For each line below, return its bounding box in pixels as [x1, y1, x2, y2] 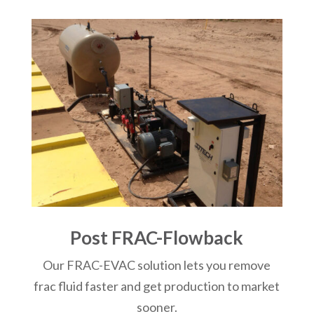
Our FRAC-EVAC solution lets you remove [43, 257, 271, 273]
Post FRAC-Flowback [70, 226, 244, 250]
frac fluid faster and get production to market [34, 278, 280, 294]
